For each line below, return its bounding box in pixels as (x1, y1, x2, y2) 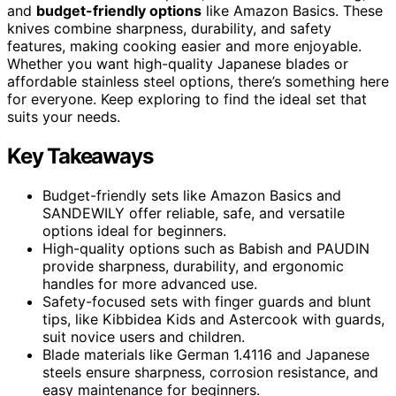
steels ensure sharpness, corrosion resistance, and (42, 362, 378, 381)
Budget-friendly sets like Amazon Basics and (42, 186, 341, 204)
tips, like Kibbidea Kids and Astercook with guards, (42, 309, 385, 328)
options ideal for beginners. (42, 221, 226, 240)
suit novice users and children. (42, 327, 245, 346)
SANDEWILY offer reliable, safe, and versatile (42, 203, 345, 222)
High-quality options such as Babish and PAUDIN (42, 239, 369, 257)
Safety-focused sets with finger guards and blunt (42, 292, 371, 310)
